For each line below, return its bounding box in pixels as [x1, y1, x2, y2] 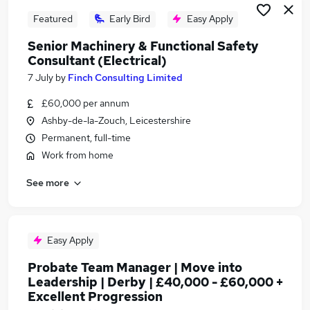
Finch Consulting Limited [68, 71, 183, 84]
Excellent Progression [28, 289, 163, 304]
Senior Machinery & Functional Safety [28, 38, 259, 54]
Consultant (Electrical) [28, 53, 167, 69]
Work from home [42, 149, 113, 161]
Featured [33, 12, 73, 25]
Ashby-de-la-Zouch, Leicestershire [42, 114, 191, 127]
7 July [28, 71, 53, 84]
